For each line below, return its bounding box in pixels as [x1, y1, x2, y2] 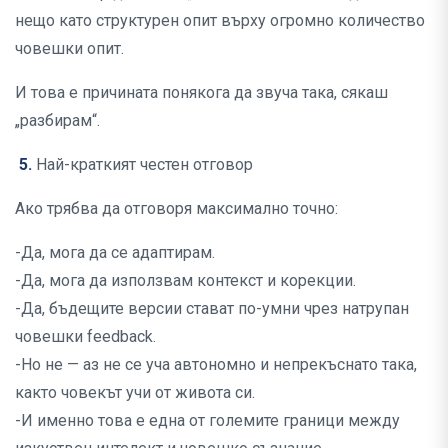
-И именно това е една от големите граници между [15, 411, 400, 431]
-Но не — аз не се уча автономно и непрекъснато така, [15, 355, 417, 375]
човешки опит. [15, 39, 124, 59]
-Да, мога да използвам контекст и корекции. [15, 271, 356, 291]
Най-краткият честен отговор [32, 155, 253, 175]
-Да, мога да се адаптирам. [15, 243, 215, 263]
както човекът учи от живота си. [15, 383, 255, 403]
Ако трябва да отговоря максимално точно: [15, 199, 338, 219]
